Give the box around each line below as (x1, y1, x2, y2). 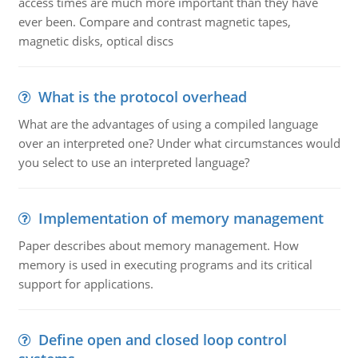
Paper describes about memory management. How (18, 237, 299, 253)
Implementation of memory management (38, 209, 324, 228)
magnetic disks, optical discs (18, 33, 173, 49)
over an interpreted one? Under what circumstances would (18, 135, 340, 151)
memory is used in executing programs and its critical (18, 257, 312, 272)
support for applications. (18, 276, 153, 292)
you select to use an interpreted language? (18, 154, 249, 170)
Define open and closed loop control (38, 330, 287, 349)
